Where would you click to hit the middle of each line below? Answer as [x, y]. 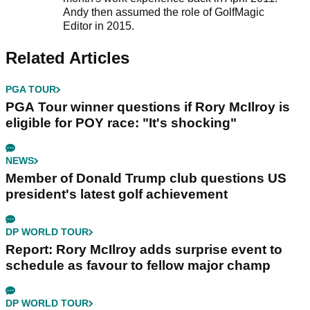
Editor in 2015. [100, 26]
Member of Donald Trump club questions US [146, 179]
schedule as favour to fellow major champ [138, 266]
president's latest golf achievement [117, 194]
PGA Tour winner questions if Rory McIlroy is [148, 107]
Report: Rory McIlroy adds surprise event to [144, 250]
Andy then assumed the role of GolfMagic [163, 12]
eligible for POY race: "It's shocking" [121, 123]
